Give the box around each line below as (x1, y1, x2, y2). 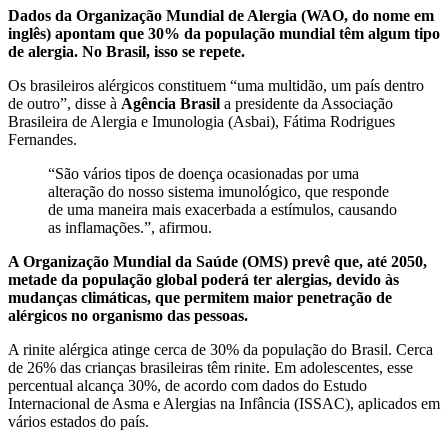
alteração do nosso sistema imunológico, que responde (48, 182, 389, 200)
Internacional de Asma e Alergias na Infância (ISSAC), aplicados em (8, 394, 440, 412)
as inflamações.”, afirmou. (48, 218, 212, 236)
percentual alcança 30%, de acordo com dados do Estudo (8, 376, 367, 394)
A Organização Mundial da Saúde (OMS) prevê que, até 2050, (8, 252, 427, 270)
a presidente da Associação (220, 94, 393, 112)
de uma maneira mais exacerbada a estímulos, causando (48, 200, 397, 218)
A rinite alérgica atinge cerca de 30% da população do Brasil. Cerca (8, 340, 433, 358)
